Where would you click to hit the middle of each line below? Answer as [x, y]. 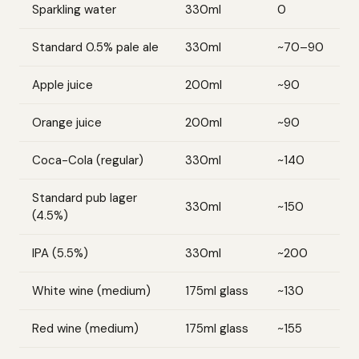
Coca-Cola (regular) [88, 160]
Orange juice [67, 123]
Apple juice [63, 85]
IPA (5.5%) [60, 253]
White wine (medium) [91, 291]
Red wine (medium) [85, 329]
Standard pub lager [85, 198]
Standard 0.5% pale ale [95, 47]
